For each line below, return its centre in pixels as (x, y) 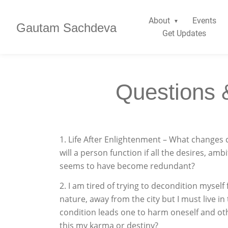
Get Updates (184, 33)
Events (204, 21)
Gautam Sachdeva (66, 28)
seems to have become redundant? (127, 166)
